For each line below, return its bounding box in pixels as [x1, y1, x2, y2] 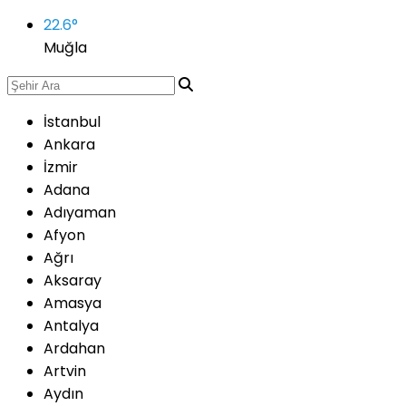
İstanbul [43, 111, 101, 132]
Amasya [43, 293, 101, 314]
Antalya [43, 315, 99, 336]
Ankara [43, 134, 95, 155]
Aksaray [43, 270, 101, 291]
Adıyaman [43, 202, 116, 223]
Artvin [43, 361, 86, 382]
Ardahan [43, 338, 105, 359]
